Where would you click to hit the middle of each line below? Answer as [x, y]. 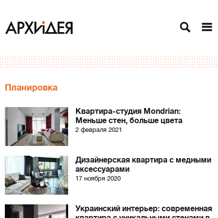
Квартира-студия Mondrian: [128, 111]
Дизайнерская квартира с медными [143, 160]
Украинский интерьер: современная [144, 209]
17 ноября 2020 [98, 178]
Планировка [31, 88]
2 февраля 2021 [99, 130]
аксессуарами [102, 169]
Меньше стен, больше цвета [129, 121]
